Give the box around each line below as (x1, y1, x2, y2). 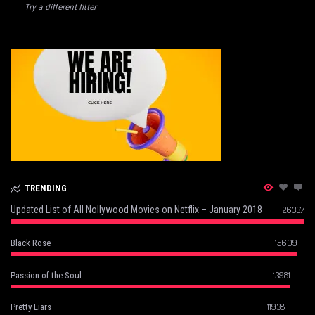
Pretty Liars (11, 302, 51, 313)
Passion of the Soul (11, 270, 82, 281)
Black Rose (11, 238, 51, 249)
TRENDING (24, 183, 67, 194)
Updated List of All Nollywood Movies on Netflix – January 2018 (11, 204, 262, 216)
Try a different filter (25, 2, 96, 13)
